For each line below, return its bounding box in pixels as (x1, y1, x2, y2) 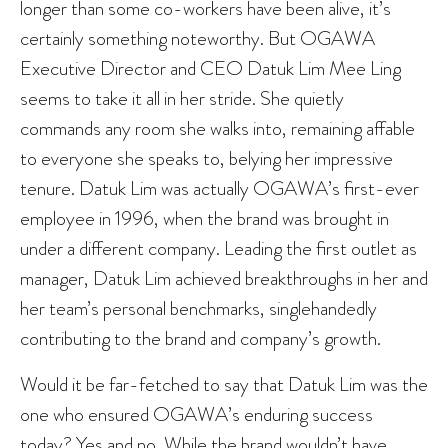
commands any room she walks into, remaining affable (20, 114, 415, 143)
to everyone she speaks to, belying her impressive (20, 144, 393, 173)
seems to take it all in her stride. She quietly (20, 84, 344, 113)
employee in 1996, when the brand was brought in (20, 204, 389, 233)
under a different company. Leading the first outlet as (20, 234, 417, 263)
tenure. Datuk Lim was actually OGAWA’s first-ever (20, 174, 419, 203)
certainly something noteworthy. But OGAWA (20, 24, 375, 53)
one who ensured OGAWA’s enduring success (20, 400, 373, 429)
